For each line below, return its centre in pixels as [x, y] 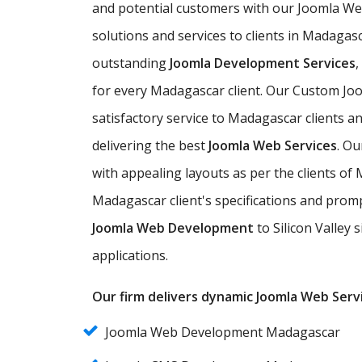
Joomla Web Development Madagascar [223, 332]
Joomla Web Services [273, 145]
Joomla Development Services [263, 63]
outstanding [131, 63]
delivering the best [150, 145]
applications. [130, 255]
